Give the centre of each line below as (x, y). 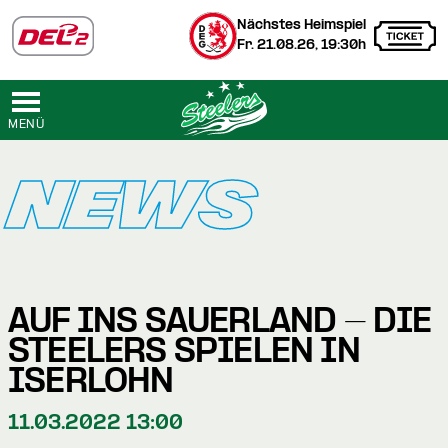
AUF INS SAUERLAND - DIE (220, 323)
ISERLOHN (91, 383)
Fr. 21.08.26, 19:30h (301, 45)
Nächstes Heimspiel (301, 25)
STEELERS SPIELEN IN (184, 353)
